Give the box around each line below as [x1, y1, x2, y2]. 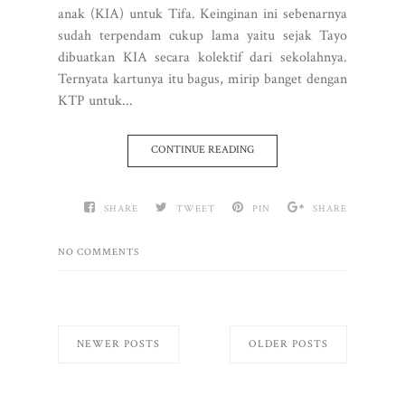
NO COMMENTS [58, 245, 139, 259]
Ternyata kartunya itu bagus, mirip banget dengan [58, 69, 347, 89]
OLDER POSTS [249, 336, 328, 351]
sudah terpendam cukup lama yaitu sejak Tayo [58, 25, 347, 45]
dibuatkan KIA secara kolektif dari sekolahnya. [58, 47, 347, 67]
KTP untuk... [58, 90, 133, 110]
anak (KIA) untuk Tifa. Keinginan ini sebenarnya [58, 4, 347, 24]
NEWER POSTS [77, 336, 160, 351]
